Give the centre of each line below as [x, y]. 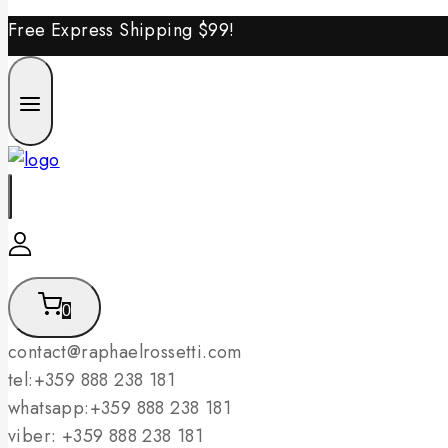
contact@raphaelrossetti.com [125, 351]
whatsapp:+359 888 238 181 [119, 407]
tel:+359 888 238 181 [91, 379]
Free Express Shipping [103, 30]
